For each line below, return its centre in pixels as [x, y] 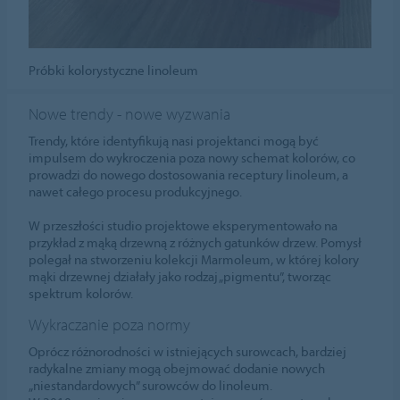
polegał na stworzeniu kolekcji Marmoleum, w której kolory [194, 259]
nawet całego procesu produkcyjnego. [136, 191]
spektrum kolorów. [81, 293]
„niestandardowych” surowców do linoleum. [151, 385]
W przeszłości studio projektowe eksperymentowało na [183, 225]
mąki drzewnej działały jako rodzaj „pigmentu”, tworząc [180, 276]
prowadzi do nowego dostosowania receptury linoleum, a [189, 174]
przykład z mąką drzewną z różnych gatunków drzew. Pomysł [196, 242]
